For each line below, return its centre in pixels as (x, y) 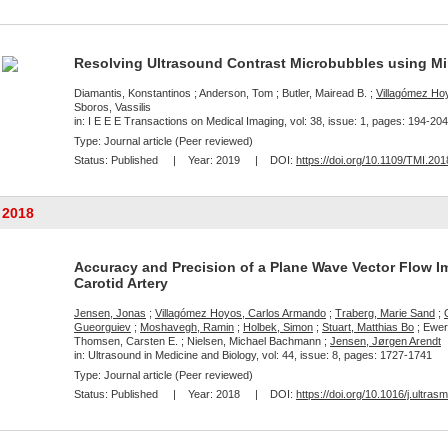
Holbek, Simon (278, 327)
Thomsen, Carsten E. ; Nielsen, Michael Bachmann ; (202, 341)
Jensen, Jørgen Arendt (385, 341)
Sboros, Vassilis (112, 107)
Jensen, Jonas (110, 313)
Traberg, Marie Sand (385, 313)
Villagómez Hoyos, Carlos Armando (240, 313)
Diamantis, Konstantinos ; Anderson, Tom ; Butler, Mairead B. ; (225, 93)
